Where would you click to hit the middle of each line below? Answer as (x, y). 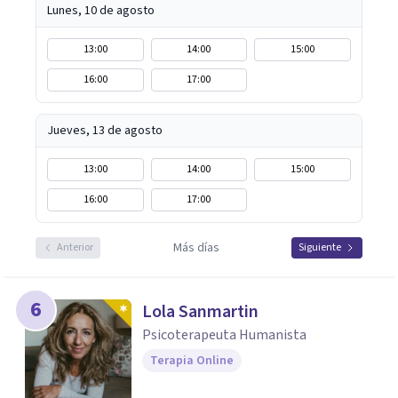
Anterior (75, 247)
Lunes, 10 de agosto (101, 11)
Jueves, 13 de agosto (105, 131)
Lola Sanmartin (200, 312)
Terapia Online (192, 361)
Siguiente (320, 247)
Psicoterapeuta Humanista (224, 335)
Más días (196, 248)
